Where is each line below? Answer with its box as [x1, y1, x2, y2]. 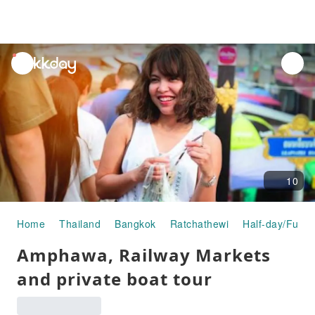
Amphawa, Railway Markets [17, 243, 271, 266]
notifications [12, 70, 70, 84]
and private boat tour [17, 267, 212, 290]
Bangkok [115, 217, 156, 231]
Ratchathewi [169, 217, 229, 231]
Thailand [59, 217, 101, 231]
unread [12, 53, 46, 67]
